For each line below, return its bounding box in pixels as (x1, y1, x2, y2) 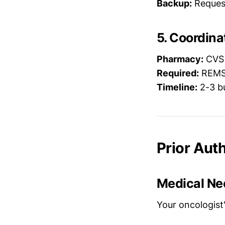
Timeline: (157, 81, 197, 92)
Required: (157, 67, 199, 78)
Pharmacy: (157, 53, 203, 64)
